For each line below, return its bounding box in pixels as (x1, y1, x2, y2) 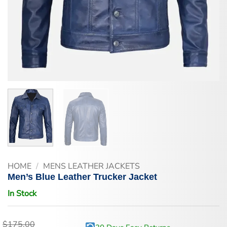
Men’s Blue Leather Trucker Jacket (8, 171, 157, 182)
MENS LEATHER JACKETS (43, 160, 140, 172)
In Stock (8, 187, 36, 199)
